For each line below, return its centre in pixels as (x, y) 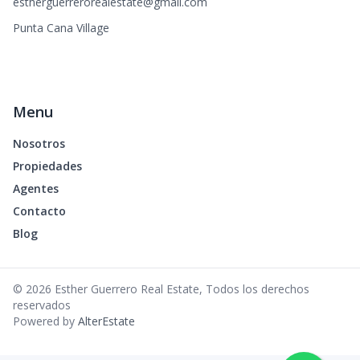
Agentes (36, 189)
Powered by (44, 321)
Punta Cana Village (61, 28)
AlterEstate (106, 321)
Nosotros (39, 144)
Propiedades (47, 166)
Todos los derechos (258, 289)
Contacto (39, 211)
